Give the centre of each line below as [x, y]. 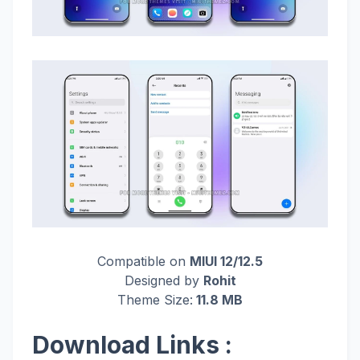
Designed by [164, 280]
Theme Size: [155, 299]
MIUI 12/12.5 [226, 261]
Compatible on [143, 261]
